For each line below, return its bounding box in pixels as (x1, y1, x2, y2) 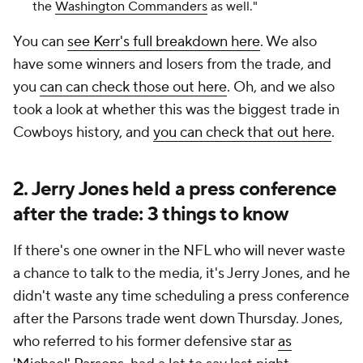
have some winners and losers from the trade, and (13, 55, 331, 75)
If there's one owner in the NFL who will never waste (13, 241, 345, 261)
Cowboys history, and (13, 123, 153, 143)
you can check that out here (153, 123, 331, 143)
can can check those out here (40, 78, 227, 97)
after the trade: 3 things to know (13, 202, 289, 228)
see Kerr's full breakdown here (67, 32, 260, 52)
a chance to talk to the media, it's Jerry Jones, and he (13, 264, 350, 284)
